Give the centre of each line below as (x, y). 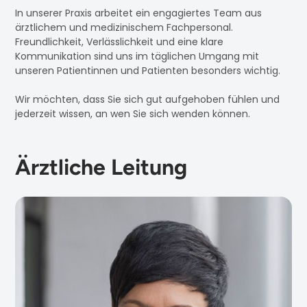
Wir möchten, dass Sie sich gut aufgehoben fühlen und (148, 99)
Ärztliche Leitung (101, 167)
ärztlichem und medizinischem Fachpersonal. (124, 27)
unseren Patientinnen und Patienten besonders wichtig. (148, 70)
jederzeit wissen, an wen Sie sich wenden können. (133, 113)
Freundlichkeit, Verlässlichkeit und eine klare (120, 41)
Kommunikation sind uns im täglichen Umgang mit (137, 56)
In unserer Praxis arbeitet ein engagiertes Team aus (139, 13)
